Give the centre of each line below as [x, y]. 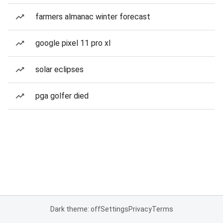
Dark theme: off [75, 209]
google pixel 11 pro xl [73, 43]
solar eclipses [59, 69]
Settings [114, 209]
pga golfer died [62, 96]
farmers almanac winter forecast [93, 17]
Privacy [140, 209]
